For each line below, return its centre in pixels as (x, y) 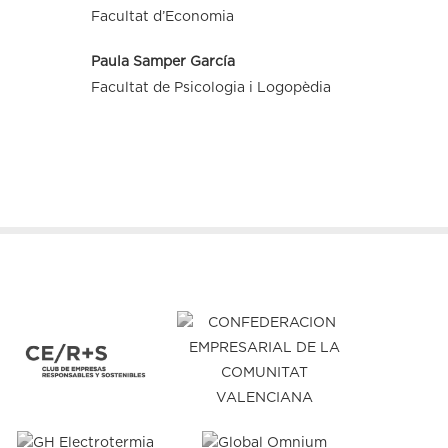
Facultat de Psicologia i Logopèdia (211, 87)
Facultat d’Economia (162, 16)
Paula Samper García (163, 61)
